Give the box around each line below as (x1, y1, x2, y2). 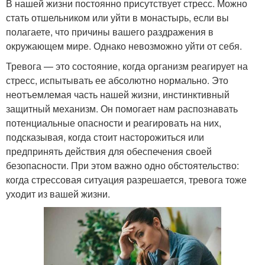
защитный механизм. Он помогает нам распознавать (6, 101, 238, 115)
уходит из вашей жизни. (6, 186, 110, 201)
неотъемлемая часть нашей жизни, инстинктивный (6, 87, 230, 101)
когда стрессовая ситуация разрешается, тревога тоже (6, 172, 247, 186)
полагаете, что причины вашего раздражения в (6, 24, 214, 38)
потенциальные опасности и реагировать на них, (6, 115, 221, 130)
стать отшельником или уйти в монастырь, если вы (6, 10, 229, 24)
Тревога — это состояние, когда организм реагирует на (6, 59, 248, 73)
